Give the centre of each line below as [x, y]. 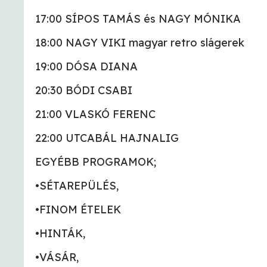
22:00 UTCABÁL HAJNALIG [107, 138]
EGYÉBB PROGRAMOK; [96, 162]
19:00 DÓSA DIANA [86, 67]
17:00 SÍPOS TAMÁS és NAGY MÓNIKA [138, 19]
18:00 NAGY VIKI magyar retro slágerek [140, 43]
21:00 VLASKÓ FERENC [95, 114]
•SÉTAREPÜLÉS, [77, 186]
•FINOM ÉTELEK [78, 210]
